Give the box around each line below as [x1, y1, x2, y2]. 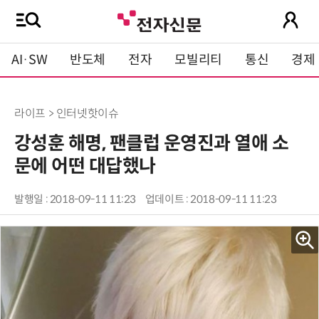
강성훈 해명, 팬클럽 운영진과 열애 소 [14, 132, 289, 155]
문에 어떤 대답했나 [14, 155, 156, 177]
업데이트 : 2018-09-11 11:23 [145, 193, 277, 206]
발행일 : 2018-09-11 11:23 [14, 193, 137, 206]
